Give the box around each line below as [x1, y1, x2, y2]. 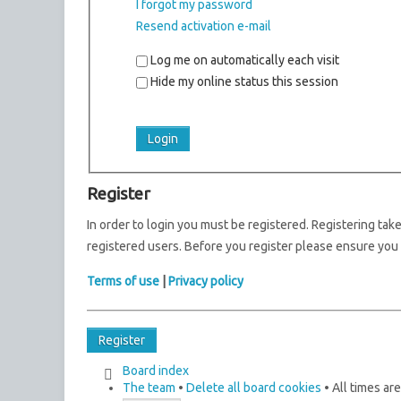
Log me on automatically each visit [147, 52, 339, 67]
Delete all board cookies [186, 380, 321, 395]
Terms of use [87, 273, 159, 288]
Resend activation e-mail [135, 18, 271, 33]
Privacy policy [168, 273, 243, 288]
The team [123, 380, 175, 395]
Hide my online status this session [147, 73, 338, 89]
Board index [123, 363, 189, 378]
